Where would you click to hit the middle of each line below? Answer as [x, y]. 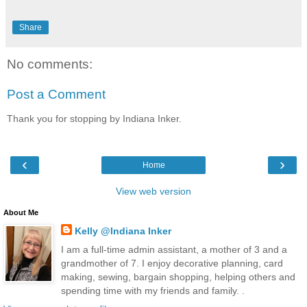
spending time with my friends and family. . [152, 290]
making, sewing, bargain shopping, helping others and [178, 277]
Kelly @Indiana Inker [123, 231]
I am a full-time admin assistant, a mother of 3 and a [174, 249]
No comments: [50, 64]
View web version [153, 191]
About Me [21, 212]
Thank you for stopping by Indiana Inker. [94, 119]
